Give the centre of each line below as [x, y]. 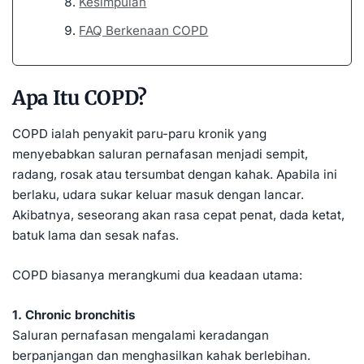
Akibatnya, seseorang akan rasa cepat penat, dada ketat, [178, 214]
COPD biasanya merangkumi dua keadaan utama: [157, 275]
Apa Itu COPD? [80, 98]
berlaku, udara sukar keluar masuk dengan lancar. [158, 194]
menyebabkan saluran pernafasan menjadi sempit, [160, 154]
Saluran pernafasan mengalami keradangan [141, 335]
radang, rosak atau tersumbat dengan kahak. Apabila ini [175, 174]
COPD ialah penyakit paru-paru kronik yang [139, 133]
